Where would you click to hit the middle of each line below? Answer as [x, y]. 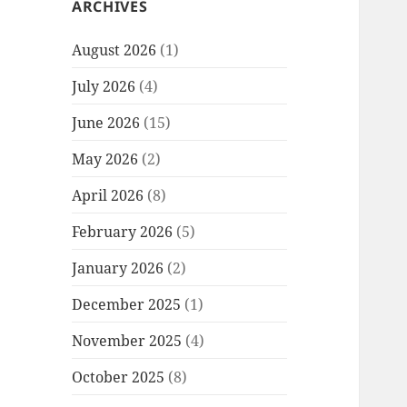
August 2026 [114, 50]
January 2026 [118, 268]
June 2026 [106, 122]
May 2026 [105, 159]
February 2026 [123, 231]
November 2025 [127, 340]
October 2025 [119, 377]
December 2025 [127, 304]
